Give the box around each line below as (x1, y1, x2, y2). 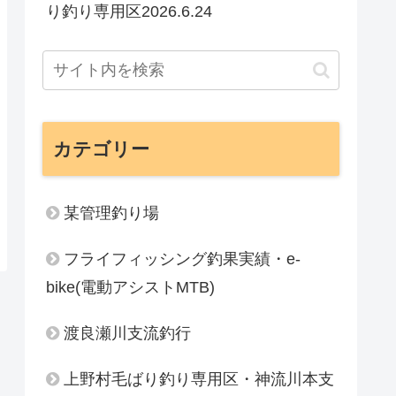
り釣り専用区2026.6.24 (46, 3, 212, 20)
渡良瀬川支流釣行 (64, 324, 191, 342)
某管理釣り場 (64, 204, 159, 222)
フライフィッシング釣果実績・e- (64, 250, 301, 268)
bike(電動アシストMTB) (46, 278, 215, 296)
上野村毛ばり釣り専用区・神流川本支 (64, 370, 334, 388)
